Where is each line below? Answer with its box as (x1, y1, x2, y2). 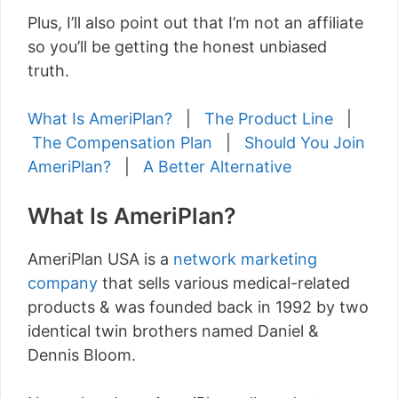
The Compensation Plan (32, 133, 212, 152)
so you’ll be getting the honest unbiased (28, 37, 327, 56)
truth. (28, 61, 69, 80)
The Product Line (204, 109, 333, 128)
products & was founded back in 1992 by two (28, 298, 369, 316)
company (28, 274, 98, 292)
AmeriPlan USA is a (28, 250, 173, 268)
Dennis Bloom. (28, 346, 136, 364)
